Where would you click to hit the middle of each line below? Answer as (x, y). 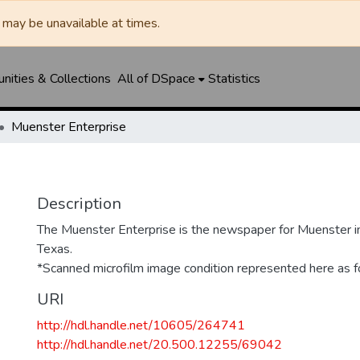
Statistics (234, 79)
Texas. (55, 249)
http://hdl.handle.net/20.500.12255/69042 (160, 345)
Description (79, 204)
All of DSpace (156, 79)
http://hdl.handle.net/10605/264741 (141, 325)
